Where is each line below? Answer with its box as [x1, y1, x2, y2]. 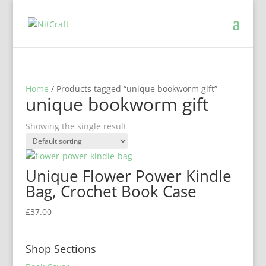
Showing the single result [25, 121, 126, 132]
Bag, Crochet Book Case [25, 180, 197, 202]
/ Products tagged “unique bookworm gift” [48, 83, 217, 94]
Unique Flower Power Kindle [25, 165, 232, 186]
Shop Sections [25, 241, 96, 256]
